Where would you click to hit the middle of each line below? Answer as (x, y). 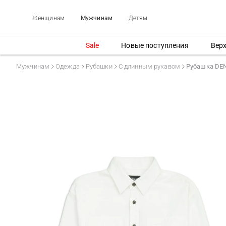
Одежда (68, 66)
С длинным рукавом (149, 66)
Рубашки (99, 66)
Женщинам (48, 18)
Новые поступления (155, 45)
